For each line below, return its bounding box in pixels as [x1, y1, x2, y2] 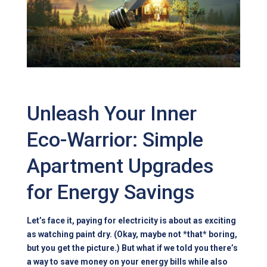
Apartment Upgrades [27, 154, 215, 178]
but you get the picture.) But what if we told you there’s [27, 243, 238, 253]
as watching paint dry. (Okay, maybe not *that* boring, [27, 229, 238, 240]
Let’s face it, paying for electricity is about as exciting [27, 216, 237, 226]
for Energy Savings [27, 180, 195, 204]
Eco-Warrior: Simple [27, 128, 204, 152]
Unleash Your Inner [27, 101, 197, 126]
